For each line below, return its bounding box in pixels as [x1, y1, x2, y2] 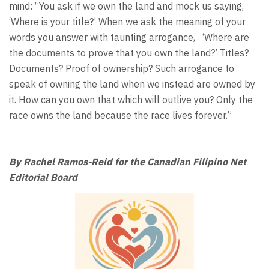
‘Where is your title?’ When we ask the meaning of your [9, 16, 246, 28]
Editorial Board [9, 171, 77, 184]
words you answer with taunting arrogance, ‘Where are [9, 31, 249, 44]
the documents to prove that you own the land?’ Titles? [9, 47, 249, 59]
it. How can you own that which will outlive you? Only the [9, 94, 253, 106]
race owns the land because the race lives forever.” [9, 109, 232, 122]
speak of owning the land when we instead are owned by [9, 78, 255, 91]
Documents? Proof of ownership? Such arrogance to [9, 62, 234, 75]
